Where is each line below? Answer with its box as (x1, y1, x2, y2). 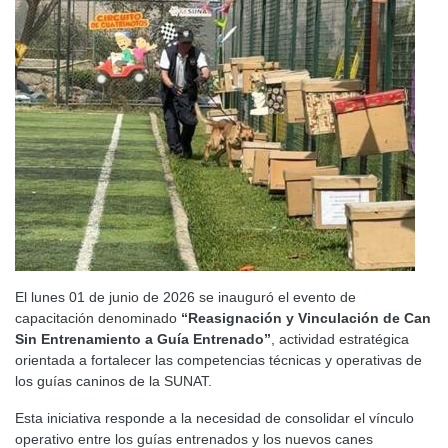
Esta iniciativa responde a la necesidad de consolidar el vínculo (15, 410, 414, 427)
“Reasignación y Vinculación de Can (181, 310, 431, 327)
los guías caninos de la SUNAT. (15, 373, 212, 390)
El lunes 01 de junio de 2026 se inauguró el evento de (15, 289, 356, 306)
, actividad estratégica (271, 331, 409, 348)
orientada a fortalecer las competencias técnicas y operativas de (15, 352, 422, 369)
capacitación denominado (15, 310, 181, 327)
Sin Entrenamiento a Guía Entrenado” (15, 331, 271, 348)
